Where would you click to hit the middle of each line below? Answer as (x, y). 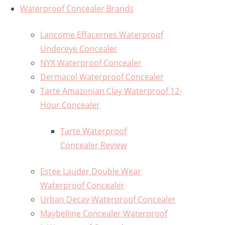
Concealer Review (93, 145)
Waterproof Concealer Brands (77, 9)
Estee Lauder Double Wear (91, 172)
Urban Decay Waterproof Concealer (108, 200)
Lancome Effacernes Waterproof (102, 35)
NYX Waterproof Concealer (91, 63)
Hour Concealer (70, 105)
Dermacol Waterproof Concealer (102, 77)
